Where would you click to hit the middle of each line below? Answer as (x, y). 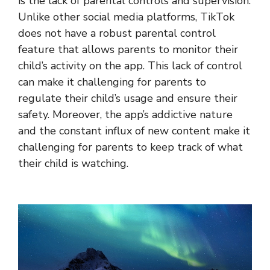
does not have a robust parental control (117, 33)
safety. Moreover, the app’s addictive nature (125, 115)
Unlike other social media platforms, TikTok (126, 17)
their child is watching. (73, 164)
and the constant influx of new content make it (134, 131)
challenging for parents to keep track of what (130, 147)
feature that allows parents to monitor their (128, 50)
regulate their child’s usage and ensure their (128, 99)
